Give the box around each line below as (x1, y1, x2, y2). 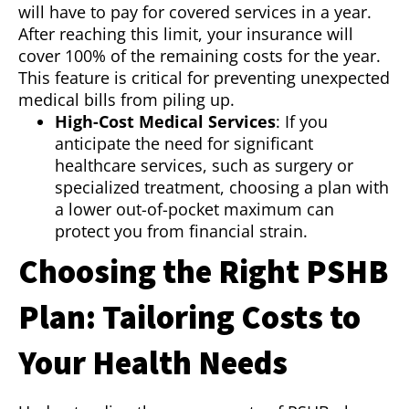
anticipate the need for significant (55, 132, 313, 155)
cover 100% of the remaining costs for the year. (18, 45, 381, 68)
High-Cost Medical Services (55, 110, 276, 133)
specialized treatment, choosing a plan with (55, 176, 389, 199)
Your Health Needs (18, 342, 288, 384)
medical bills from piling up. (18, 89, 235, 111)
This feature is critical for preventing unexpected (18, 67, 390, 89)
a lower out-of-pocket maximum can (55, 198, 334, 221)
